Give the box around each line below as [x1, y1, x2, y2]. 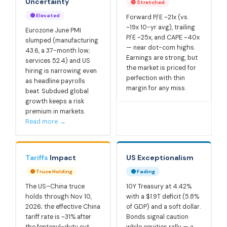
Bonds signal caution [126, 213, 188, 221]
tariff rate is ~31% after [25, 213, 91, 221]
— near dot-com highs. [126, 44, 195, 52]
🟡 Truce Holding [30, 168, 72, 175]
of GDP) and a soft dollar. [126, 203, 201, 211]
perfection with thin [126, 74, 185, 82]
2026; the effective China [25, 203, 100, 211]
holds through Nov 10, [25, 193, 92, 201]
